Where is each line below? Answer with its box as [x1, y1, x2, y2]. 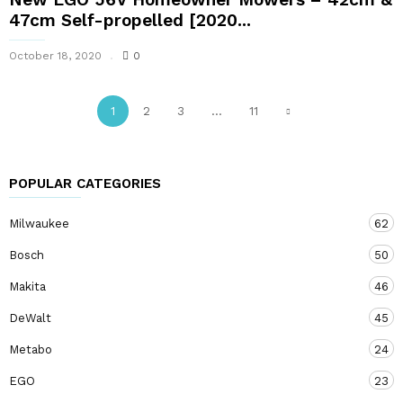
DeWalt [9, 310, 51, 325]
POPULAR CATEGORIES [9, 175, 161, 192]
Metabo [9, 342, 52, 356]
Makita [9, 279, 46, 293]
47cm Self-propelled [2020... [9, 9, 251, 31]
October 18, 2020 [9, 49, 102, 62]
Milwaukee [9, 216, 69, 230]
